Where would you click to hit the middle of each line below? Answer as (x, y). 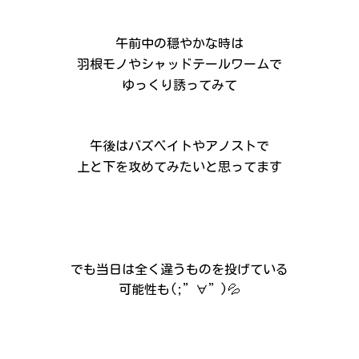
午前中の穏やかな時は (179, 44)
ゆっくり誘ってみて (179, 85)
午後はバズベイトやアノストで (179, 146)
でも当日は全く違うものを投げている (179, 269)
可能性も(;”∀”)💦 (179, 290)
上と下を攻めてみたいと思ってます (179, 166)
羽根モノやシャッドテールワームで (179, 64)
